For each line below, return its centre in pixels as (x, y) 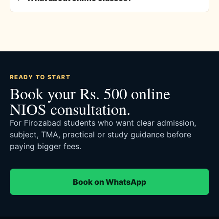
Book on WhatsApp (109, 182)
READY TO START (40, 77)
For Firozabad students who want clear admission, (103, 122)
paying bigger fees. (45, 146)
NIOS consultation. (70, 109)
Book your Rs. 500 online (90, 93)
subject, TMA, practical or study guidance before (100, 134)
